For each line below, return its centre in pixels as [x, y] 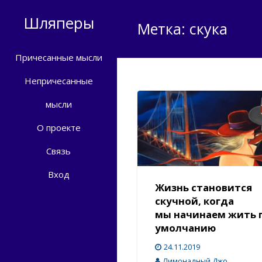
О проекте [58, 128]
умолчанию [185, 227]
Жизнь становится [203, 187]
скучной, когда [194, 201]
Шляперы [58, 23]
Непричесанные [58, 81]
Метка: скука [182, 29]
